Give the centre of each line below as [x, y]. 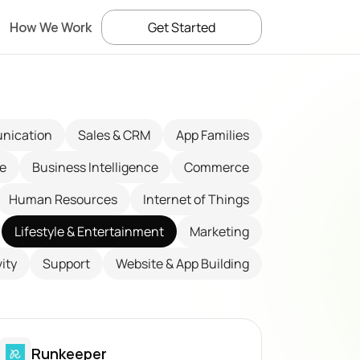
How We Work [51, 27]
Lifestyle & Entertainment [89, 231]
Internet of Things [196, 199]
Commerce [217, 167]
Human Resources [63, 199]
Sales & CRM [114, 135]
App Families [213, 135]
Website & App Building [182, 264]
